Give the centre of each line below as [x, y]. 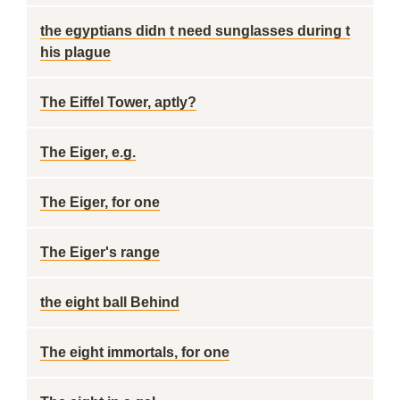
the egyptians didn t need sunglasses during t [195, 31]
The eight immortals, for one [135, 352]
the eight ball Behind [110, 302]
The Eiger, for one [100, 202]
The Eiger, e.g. [88, 152]
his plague [75, 52]
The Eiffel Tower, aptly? [118, 102]
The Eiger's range [100, 252]
